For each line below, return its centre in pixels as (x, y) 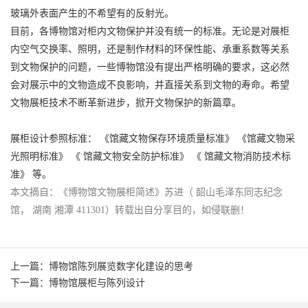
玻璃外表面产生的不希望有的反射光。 (92, 13)
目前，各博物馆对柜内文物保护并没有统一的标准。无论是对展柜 (150, 31)
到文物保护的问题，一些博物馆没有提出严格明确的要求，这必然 (150, 67)
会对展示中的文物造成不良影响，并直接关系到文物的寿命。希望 (150, 85)
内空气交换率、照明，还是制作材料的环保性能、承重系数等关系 (150, 49)
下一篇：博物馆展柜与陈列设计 (78, 283)
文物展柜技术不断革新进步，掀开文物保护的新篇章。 (126, 103)
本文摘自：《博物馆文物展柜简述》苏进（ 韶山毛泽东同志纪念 (146, 192)
